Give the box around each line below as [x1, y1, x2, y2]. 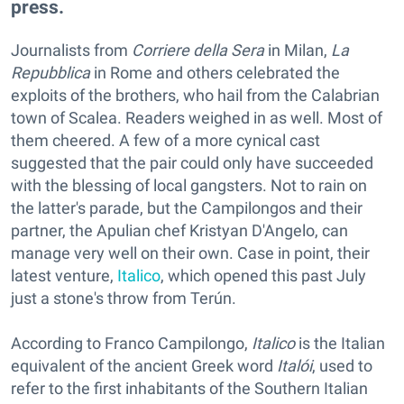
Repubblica [11, 63, 90, 83]
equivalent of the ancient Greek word [11, 356, 277, 376]
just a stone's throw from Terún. [11, 289, 236, 308]
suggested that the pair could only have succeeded [11, 153, 373, 173]
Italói [277, 356, 312, 376]
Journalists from [11, 41, 132, 60]
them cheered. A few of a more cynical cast [11, 131, 320, 151]
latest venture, [11, 266, 117, 286]
